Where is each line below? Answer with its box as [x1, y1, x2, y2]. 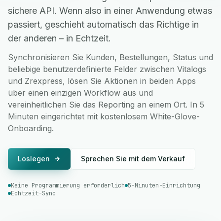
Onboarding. [8, 123, 54, 133]
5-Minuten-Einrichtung [128, 182, 200, 189]
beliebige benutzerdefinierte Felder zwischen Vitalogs [8, 64, 206, 74]
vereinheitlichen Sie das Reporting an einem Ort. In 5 [8, 100, 204, 110]
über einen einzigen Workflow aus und [8, 88, 153, 98]
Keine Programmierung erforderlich [11, 182, 125, 189]
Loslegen [18, 154, 50, 163]
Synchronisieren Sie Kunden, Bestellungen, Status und [8, 52, 213, 62]
